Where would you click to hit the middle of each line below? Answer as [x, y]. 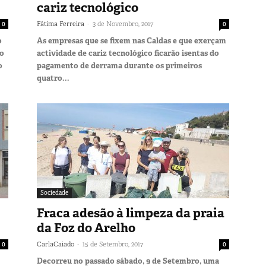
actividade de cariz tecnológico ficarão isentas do [128, 53]
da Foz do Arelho [86, 228]
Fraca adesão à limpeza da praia [131, 213]
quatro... [53, 78]
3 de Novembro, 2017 [123, 23]
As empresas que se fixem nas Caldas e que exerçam [132, 40]
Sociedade [54, 192]
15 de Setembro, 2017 [113, 244]
